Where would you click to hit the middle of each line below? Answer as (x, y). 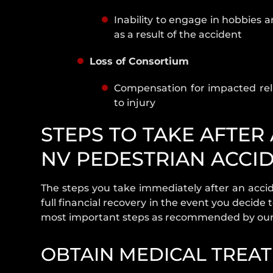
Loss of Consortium (140, 62)
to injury (135, 103)
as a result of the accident (178, 35)
